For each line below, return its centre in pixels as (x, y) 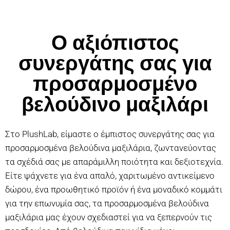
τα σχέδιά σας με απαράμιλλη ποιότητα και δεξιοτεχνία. (114, 161)
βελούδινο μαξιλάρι (115, 104)
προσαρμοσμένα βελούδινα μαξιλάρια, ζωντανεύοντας (111, 148)
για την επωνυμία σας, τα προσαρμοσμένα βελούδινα (107, 203)
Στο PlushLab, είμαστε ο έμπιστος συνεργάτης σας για (110, 134)
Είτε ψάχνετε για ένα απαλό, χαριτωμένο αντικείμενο (110, 175)
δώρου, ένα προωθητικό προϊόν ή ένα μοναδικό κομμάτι (114, 189)
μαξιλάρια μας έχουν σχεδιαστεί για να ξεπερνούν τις (109, 217)
